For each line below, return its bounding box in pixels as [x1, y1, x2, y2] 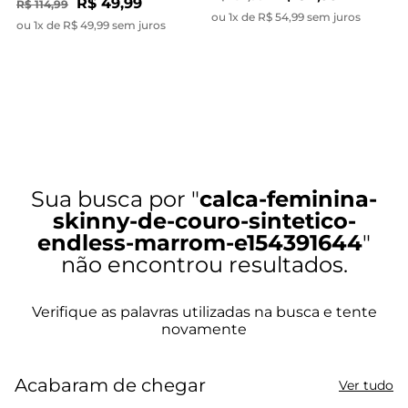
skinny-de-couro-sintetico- [52, 208, 356, 234]
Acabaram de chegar [15, 374, 206, 396]
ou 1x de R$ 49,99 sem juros [16, 18, 166, 32]
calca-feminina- [199, 186, 377, 212]
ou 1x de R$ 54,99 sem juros [211, 10, 361, 24]
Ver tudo [339, 377, 393, 393]
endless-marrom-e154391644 [37, 229, 362, 256]
